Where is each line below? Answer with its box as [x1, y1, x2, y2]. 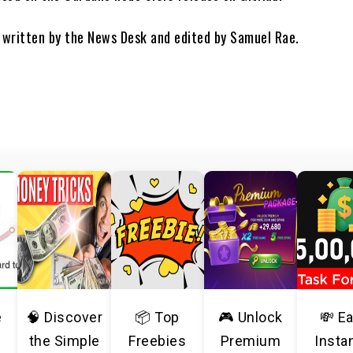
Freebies [128, 333, 187, 349]
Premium [220, 333, 281, 349]
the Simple [28, 333, 100, 349]
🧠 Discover [26, 309, 103, 325]
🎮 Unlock [217, 309, 283, 325]
